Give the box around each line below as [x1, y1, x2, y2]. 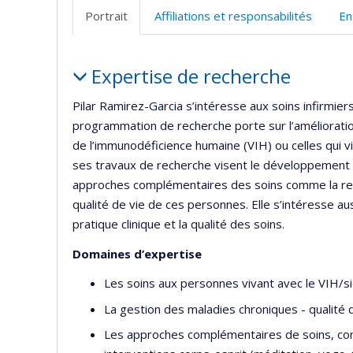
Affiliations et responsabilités [154, 7, 312, 24]
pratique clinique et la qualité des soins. [72, 216, 288, 232]
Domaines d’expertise [72, 245, 202, 262]
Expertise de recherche [91, 62, 291, 89]
